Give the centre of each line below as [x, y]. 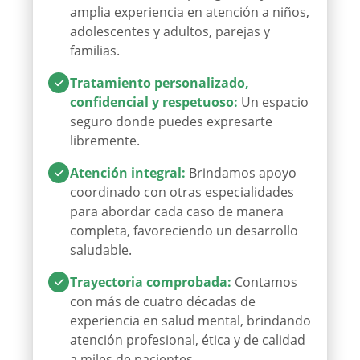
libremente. [105, 140]
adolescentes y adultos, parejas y [170, 31]
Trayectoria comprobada [149, 282]
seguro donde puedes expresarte [171, 121]
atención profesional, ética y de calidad [188, 340]
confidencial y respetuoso [152, 102]
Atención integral [126, 172]
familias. [95, 50]
